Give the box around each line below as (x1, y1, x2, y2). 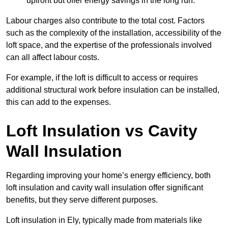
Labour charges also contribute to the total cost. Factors (6, 16, 205, 25)
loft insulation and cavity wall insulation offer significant (6, 183, 203, 192)
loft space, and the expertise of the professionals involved (6, 41, 212, 50)
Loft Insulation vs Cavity (6, 122, 197, 140)
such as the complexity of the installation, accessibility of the (6, 28, 221, 38)
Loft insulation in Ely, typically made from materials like (6, 216, 202, 225)
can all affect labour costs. (6, 53, 99, 62)
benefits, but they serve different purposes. (6, 195, 158, 205)
